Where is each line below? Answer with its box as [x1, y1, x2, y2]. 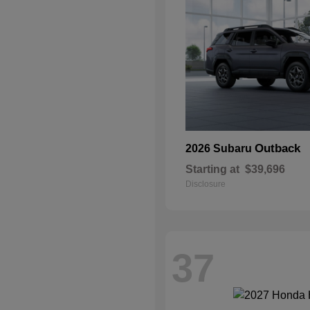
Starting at [185, 163, 239, 175]
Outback [255, 142, 300, 155]
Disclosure [185, 179, 226, 189]
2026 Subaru [185, 143, 255, 154]
